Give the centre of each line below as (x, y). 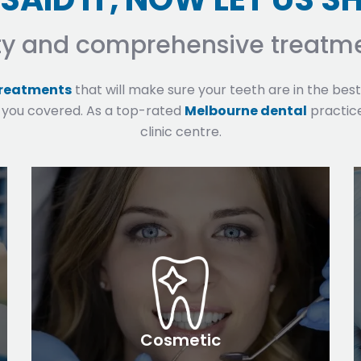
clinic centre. (180, 131)
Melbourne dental (245, 110)
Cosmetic (180, 340)
